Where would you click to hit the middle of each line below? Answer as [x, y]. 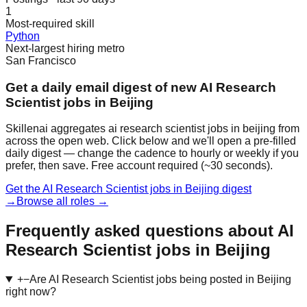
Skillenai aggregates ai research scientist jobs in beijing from [152, 129]
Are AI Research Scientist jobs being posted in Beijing [160, 280]
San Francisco [41, 60]
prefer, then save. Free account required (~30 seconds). [139, 166]
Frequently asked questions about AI [150, 231]
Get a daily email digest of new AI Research [141, 87]
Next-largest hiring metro [65, 48]
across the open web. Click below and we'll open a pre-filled [151, 141]
